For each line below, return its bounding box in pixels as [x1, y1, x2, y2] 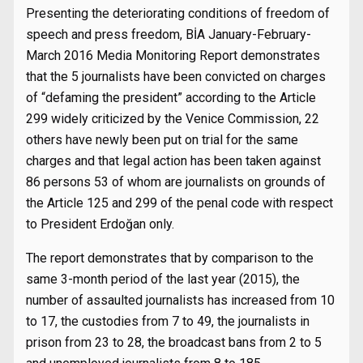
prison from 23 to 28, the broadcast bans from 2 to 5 [26, 335, 322, 350]
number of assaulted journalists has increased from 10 [26, 293, 335, 308]
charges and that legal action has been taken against [26, 153, 321, 169]
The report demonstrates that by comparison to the [26, 250, 314, 266]
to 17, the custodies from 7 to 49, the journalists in [26, 314, 310, 329]
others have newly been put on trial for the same [26, 132, 298, 147]
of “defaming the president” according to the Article [26, 90, 316, 105]
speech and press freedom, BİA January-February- [26, 27, 311, 42]
